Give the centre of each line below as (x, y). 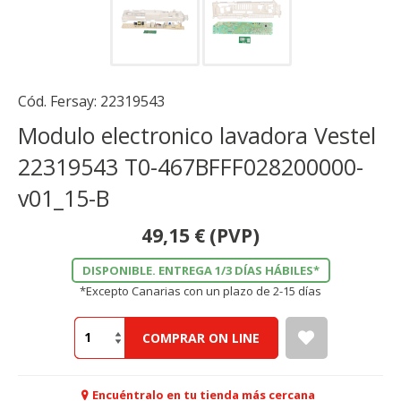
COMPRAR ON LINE (200, 337)
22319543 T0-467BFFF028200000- (191, 166)
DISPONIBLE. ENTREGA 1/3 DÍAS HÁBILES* (200, 270)
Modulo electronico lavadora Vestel (197, 135)
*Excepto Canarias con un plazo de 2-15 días (200, 290)
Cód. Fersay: (59, 101)
